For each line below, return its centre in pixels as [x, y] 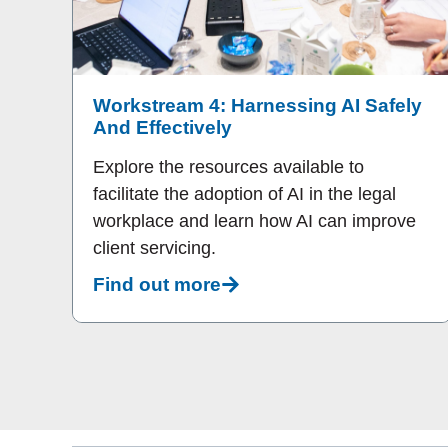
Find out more [157, 284]
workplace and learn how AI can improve [254, 221]
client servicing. [154, 248]
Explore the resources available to [228, 167]
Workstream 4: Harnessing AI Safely [257, 106]
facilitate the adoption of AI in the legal [244, 194]
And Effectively [162, 128]
